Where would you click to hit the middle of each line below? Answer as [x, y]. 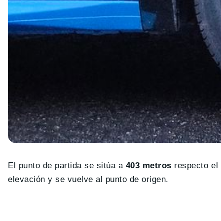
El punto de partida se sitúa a [67, 166]
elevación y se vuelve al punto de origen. [90, 180]
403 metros [148, 166]
